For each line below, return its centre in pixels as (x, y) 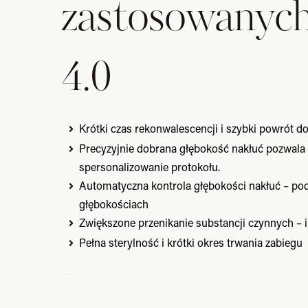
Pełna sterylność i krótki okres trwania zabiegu (191, 242)
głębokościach (114, 203)
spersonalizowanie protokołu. (150, 166)
